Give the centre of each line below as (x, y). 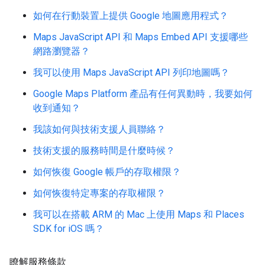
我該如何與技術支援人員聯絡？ (99, 129)
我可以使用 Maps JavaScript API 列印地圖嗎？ (131, 72)
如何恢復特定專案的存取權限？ (99, 193)
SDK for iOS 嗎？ (69, 229)
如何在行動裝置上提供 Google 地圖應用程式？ (131, 16)
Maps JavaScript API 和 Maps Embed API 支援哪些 (140, 37)
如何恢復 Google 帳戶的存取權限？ (107, 172)
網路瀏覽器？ (62, 51)
